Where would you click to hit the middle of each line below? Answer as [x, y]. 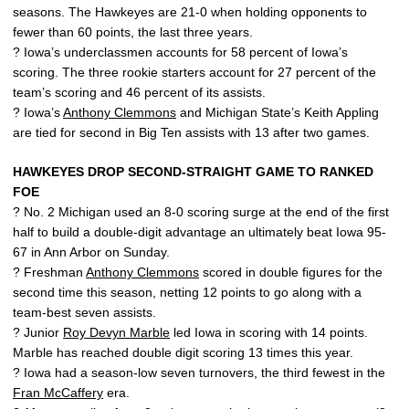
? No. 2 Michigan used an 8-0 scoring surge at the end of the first [201, 212]
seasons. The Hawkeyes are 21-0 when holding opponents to [190, 12]
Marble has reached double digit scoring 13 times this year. [183, 352]
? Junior [38, 332]
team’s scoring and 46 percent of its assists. [139, 92]
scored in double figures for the [291, 272]
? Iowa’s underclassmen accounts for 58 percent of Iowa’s [180, 52]
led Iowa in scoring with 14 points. [269, 332]
